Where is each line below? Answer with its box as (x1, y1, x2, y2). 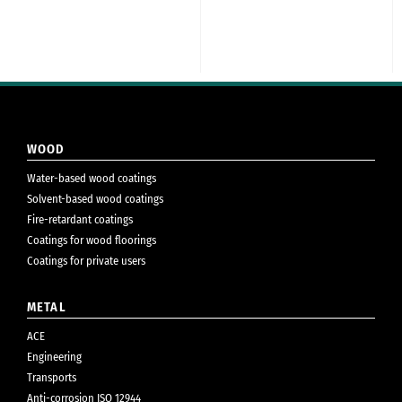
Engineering (27, 350, 82, 364)
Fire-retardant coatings (27, 213, 133, 227)
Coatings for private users (27, 254, 145, 268)
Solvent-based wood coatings (27, 192, 163, 206)
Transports (27, 371, 76, 385)
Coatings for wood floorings (27, 233, 156, 248)
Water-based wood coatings (27, 171, 156, 186)
